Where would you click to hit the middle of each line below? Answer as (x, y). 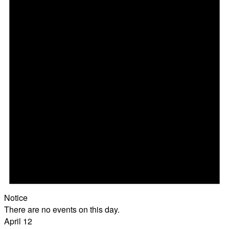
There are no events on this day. (62, 209)
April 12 (18, 221)
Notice (16, 197)
